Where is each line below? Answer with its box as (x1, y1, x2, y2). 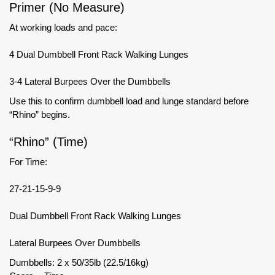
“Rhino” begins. (9, 109, 70, 120)
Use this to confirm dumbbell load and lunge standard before (9, 95, 249, 106)
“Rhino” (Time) (9, 134, 88, 149)
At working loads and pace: (9, 21, 117, 33)
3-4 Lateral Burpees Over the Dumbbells (9, 76, 171, 87)
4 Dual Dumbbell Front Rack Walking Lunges (9, 48, 188, 60)
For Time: (9, 156, 47, 167)
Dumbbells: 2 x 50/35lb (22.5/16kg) (9, 257, 149, 268)
